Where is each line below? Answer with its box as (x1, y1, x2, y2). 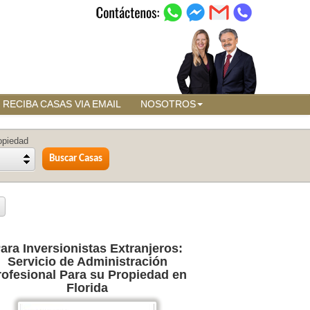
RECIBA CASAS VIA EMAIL (3, 99, 121, 109)
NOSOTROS (140, 99, 196, 109)
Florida (66, 281, 108, 295)
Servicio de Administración (7, 255, 167, 268)
